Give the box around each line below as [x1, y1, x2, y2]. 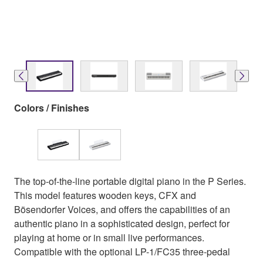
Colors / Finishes [14, 100, 89, 114]
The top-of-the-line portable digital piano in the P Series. [14, 174, 246, 188]
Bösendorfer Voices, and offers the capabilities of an [14, 202, 230, 216]
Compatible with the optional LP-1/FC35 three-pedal [14, 244, 230, 258]
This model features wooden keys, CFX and [14, 188, 196, 202]
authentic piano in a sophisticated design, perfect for [14, 216, 230, 230]
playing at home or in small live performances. [14, 230, 204, 244]
